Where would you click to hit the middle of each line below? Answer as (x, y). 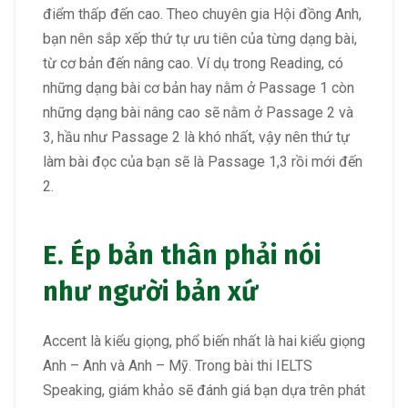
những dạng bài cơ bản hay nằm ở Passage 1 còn (199, 87)
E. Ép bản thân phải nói (182, 256)
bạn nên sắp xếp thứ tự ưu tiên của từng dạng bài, (200, 38)
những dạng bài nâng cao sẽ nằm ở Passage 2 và (198, 112)
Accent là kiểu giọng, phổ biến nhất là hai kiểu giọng (204, 342)
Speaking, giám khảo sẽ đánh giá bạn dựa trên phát (204, 391)
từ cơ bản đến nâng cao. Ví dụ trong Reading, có (193, 63)
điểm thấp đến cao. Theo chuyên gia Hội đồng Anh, (202, 14)
